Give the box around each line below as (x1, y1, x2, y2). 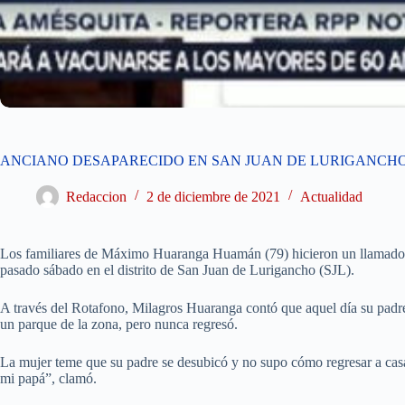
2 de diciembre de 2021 (146, 188, 280, 204)
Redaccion (66, 188, 127, 204)
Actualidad (300, 188, 363, 204)
